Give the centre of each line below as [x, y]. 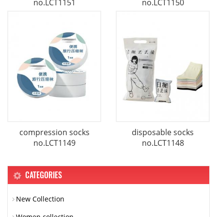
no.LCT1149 [54, 143]
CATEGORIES [44, 175]
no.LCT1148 [163, 143]
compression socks [54, 132]
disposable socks [163, 132]
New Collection [40, 199]
